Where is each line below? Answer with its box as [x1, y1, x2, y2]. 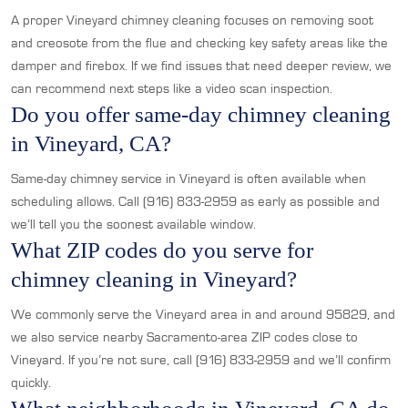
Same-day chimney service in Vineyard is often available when [11, 170, 366, 187]
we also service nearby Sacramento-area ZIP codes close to [11, 329, 358, 345]
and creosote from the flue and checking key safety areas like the [11, 35, 388, 51]
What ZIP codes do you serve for [11, 238, 313, 262]
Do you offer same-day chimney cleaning [11, 102, 391, 127]
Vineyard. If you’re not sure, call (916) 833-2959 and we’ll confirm [11, 352, 391, 368]
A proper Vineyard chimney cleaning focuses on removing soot [11, 12, 373, 28]
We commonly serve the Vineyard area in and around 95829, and [11, 306, 395, 322]
